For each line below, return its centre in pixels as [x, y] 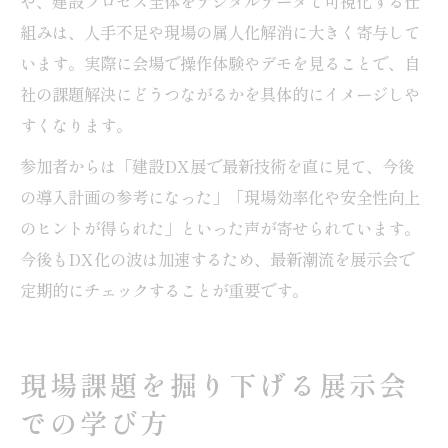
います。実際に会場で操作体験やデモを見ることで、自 [220, 62]
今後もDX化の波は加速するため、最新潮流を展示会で [217, 258]
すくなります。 [76, 124]
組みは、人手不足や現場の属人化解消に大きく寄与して [220, 31]
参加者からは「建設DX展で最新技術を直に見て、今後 [217, 165]
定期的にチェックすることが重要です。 [164, 289]
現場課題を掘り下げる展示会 [214, 384]
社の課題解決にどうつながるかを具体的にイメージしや [220, 93]
